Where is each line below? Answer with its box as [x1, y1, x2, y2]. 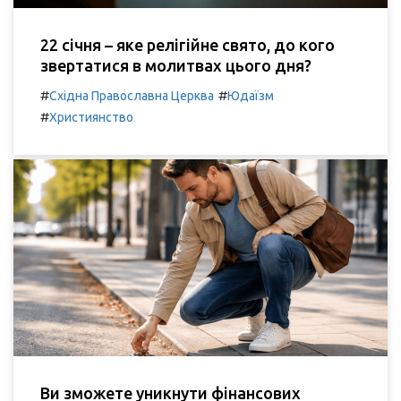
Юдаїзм [227, 89, 274, 104]
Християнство [49, 110, 133, 125]
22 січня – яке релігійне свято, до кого [40, 36, 335, 55]
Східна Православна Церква [49, 89, 214, 104]
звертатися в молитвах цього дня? [40, 56, 311, 75]
